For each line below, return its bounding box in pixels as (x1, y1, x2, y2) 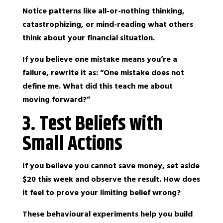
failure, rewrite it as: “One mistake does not (22, 67, 184, 78)
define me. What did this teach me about (22, 81, 173, 92)
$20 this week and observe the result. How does (22, 174, 200, 185)
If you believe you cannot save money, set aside (22, 160, 200, 171)
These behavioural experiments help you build (22, 209, 193, 220)
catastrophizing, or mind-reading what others (22, 19, 193, 30)
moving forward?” (22, 94, 90, 105)
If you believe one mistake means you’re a (22, 54, 177, 65)
